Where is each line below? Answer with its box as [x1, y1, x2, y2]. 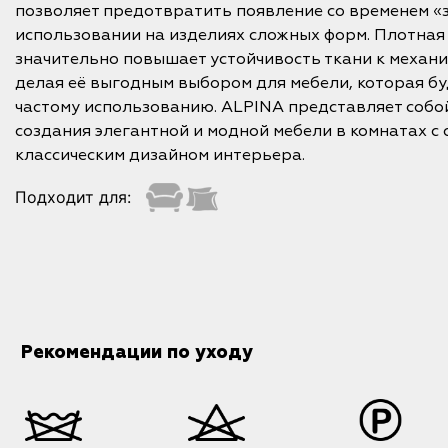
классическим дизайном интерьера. [15, 144, 305, 165]
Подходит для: [15, 187, 131, 208]
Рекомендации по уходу [20, 343, 253, 362]
